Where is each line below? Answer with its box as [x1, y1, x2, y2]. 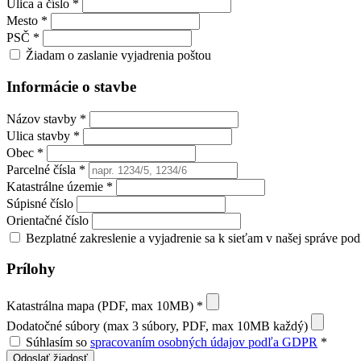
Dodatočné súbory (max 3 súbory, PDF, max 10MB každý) [6, 318, 308, 333]
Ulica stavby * [6, 128, 80, 143]
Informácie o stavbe [6, 77, 136, 95]
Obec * [6, 145, 44, 160]
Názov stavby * [6, 111, 86, 126]
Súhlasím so [26, 334, 90, 349]
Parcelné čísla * [6, 162, 85, 176]
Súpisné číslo [6, 196, 73, 210]
